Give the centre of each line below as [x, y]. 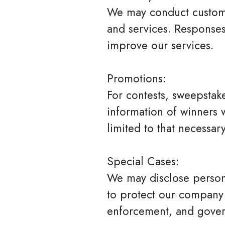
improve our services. [160, 45]
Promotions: [136, 78]
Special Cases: [143, 161]
